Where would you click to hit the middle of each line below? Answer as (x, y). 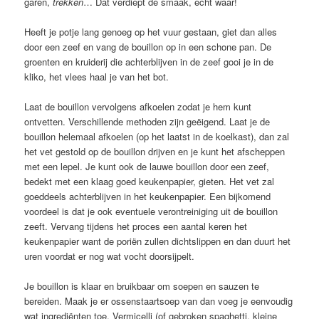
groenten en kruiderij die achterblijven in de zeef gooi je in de (149, 62)
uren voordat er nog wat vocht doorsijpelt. (110, 256)
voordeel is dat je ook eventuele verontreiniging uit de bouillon (151, 211)
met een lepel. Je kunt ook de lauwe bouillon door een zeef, (147, 167)
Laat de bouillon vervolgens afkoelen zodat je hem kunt (138, 107)
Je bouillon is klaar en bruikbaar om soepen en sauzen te (142, 286)
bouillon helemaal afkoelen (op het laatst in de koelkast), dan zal (157, 137)
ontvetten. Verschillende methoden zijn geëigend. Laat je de (147, 122)
